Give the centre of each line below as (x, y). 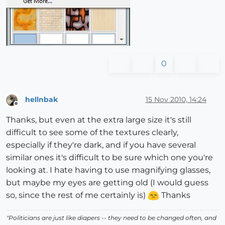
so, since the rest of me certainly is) (77, 195)
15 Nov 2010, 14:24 (176, 99)
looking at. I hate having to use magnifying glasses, (108, 170)
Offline (25, 107)
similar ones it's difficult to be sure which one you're (109, 157)
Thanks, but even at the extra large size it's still (99, 120)
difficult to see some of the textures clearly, (92, 132)
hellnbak (41, 99)
